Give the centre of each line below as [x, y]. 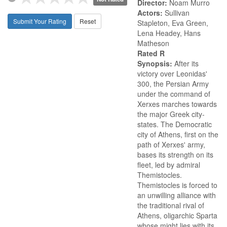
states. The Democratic [175, 124]
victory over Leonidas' [172, 73]
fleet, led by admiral [169, 165]
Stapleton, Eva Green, [173, 23]
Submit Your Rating [40, 21]
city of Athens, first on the [178, 134]
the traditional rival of [171, 205]
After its [186, 63]
